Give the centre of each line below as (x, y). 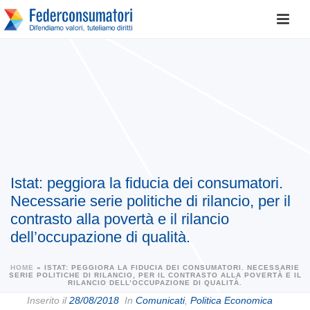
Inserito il (47, 300)
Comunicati (160, 300)
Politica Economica (231, 300)
